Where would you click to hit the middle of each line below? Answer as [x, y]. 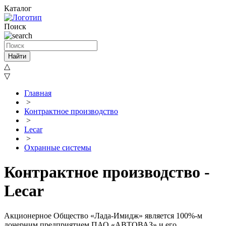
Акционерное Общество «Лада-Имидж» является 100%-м [103, 215]
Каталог [18, 8]
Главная [38, 93]
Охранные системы [58, 148]
